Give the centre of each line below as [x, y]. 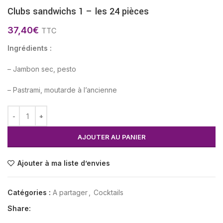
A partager [70, 193]
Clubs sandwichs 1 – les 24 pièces [78, 12]
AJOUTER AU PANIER [111, 137]
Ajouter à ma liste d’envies [64, 163]
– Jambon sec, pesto [42, 69]
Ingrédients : [30, 48]
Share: [19, 209]
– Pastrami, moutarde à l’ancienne [62, 90]
